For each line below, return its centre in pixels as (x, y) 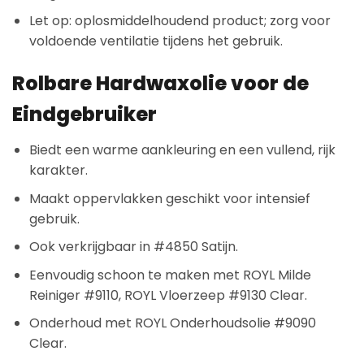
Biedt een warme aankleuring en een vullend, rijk (182, 150)
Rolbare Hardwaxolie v (128, 83)
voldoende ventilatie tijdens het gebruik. (156, 41)
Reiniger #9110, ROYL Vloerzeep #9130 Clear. (168, 295)
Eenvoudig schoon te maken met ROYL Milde (170, 275)
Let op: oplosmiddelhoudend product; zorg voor (180, 21)
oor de (276, 83)
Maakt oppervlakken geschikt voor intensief (169, 198)
